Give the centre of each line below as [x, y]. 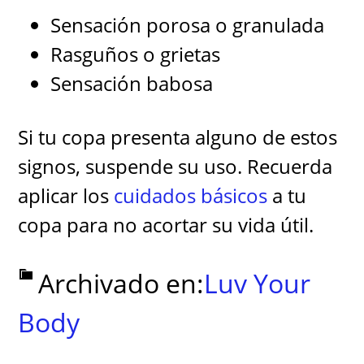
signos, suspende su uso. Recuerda [175, 166]
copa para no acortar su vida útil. [166, 225]
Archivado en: [121, 283]
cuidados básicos [191, 195]
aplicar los [66, 195]
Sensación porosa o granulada [188, 25]
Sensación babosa [132, 83]
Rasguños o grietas [136, 54]
